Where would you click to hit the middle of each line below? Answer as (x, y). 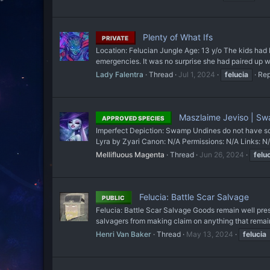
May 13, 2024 (210, 234)
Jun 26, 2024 (222, 154)
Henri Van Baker (124, 234)
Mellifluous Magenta (130, 154)
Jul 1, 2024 (197, 75)
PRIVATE (115, 38)
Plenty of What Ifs (177, 37)
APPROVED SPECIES (133, 118)
